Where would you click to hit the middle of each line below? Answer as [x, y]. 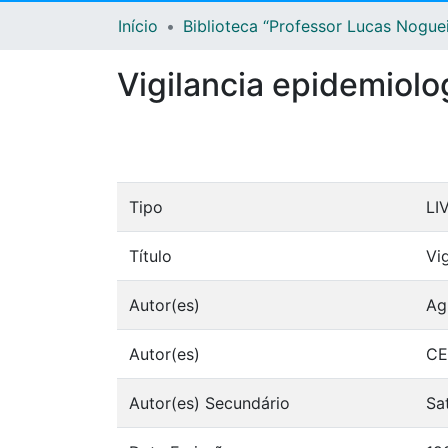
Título [150, 256]
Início [138, 26]
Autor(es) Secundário [209, 403]
